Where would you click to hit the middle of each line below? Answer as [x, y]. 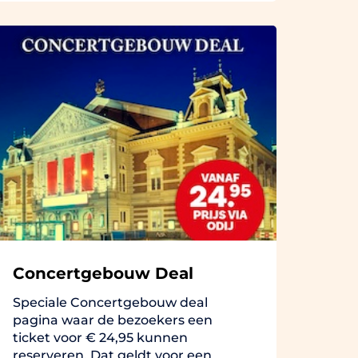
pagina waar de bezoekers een [113, 320]
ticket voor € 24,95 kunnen [100, 337]
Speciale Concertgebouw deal [110, 302]
